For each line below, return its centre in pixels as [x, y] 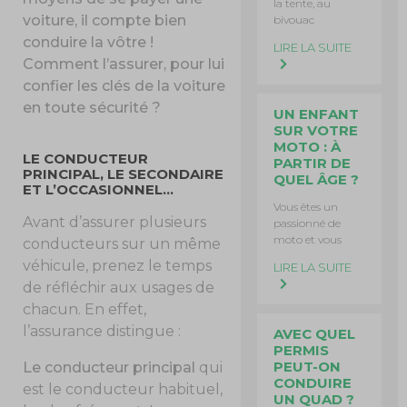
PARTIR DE [313, 163]
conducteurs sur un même [122, 243]
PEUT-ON [308, 367]
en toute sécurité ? [92, 107]
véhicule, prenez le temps [118, 265]
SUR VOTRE [316, 130]
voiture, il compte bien [105, 20]
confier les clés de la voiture [124, 85]
